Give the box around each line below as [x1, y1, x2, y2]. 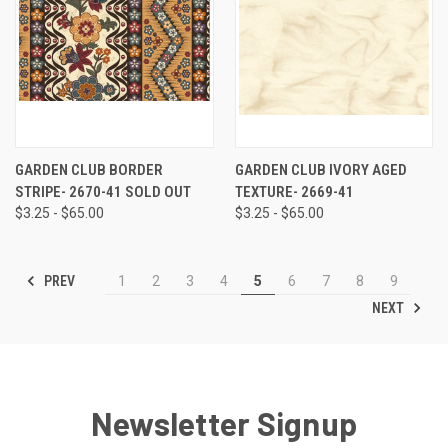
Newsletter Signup [90, 403, 358, 442]
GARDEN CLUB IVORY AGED [234, 160, 407, 179]
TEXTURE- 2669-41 [234, 182, 354, 201]
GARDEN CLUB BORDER [15, 160, 163, 179]
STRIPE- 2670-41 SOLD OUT [15, 182, 191, 201]
